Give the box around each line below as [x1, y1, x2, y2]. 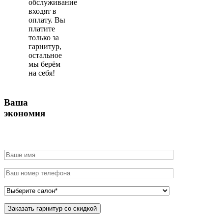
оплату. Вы [28, 16, 65, 25]
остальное [28, 51, 62, 60]
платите [28, 25, 55, 33]
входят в [28, 7, 56, 16]
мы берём [28, 60, 60, 69]
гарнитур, [28, 42, 61, 51]
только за [28, 33, 59, 42]
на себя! [28, 69, 55, 78]
